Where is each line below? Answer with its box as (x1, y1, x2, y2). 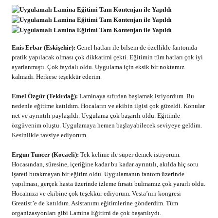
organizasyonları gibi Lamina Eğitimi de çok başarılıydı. (12, 209, 161, 217)
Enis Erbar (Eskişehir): (12, 43, 75, 51)
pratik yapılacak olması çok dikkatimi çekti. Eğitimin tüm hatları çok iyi (12, 53, 203, 61)
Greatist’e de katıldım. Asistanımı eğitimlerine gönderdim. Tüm (12, 199, 178, 207)
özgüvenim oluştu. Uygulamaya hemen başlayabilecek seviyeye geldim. (12, 121, 202, 129)
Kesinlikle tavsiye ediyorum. (12, 131, 88, 139)
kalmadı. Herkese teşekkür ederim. (12, 73, 102, 80)
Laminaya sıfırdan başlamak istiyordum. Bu (79, 92, 194, 100)
